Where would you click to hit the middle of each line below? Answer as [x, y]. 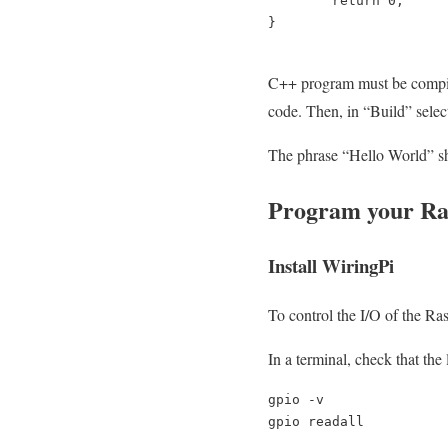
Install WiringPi [331, 266]
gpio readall [316, 422]
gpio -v [296, 400]
